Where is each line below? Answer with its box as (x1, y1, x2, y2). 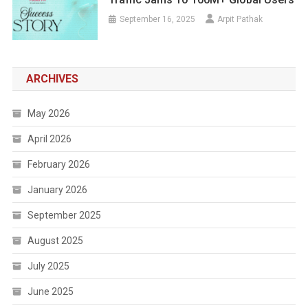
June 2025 (27, 286, 74, 298)
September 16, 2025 (120, 14, 196, 25)
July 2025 (27, 261, 69, 272)
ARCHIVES (25, 72, 78, 86)
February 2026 (27, 159, 90, 170)
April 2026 (27, 133, 71, 145)
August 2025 (27, 235, 83, 247)
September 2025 (27, 210, 101, 221)
